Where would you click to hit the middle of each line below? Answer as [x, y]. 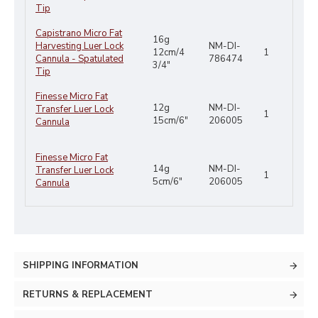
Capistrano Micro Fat [79, 33]
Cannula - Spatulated [79, 59]
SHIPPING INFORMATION [81, 265]
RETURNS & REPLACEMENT [88, 295]
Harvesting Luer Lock [79, 46]
